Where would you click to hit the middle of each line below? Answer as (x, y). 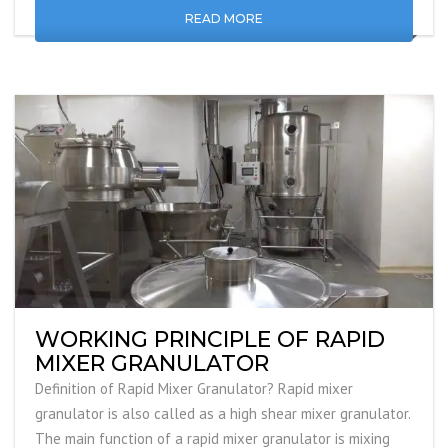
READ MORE (224, 19)
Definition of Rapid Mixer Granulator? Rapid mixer (194, 389)
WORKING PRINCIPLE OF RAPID (210, 340)
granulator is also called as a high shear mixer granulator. (222, 414)
